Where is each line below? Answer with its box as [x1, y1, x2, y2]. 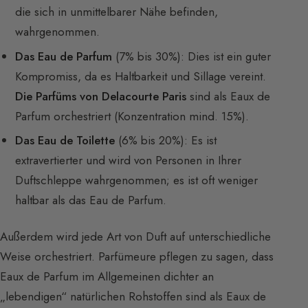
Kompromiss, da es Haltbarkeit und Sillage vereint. [15, 67, 267, 85]
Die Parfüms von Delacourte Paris [15, 87, 187, 104]
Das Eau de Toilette [15, 132, 115, 149]
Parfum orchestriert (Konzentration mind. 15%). [15, 107, 250, 124]
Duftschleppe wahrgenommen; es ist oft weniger [15, 172, 258, 189]
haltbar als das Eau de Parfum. [15, 192, 167, 209]
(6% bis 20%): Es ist [115, 132, 217, 149]
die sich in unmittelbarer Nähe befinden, [15, 3, 219, 21]
